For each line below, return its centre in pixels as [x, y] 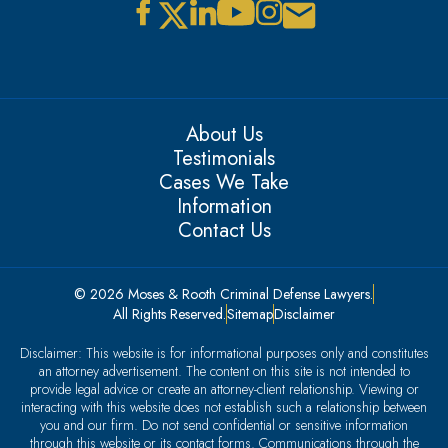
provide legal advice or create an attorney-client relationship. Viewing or [224, 389]
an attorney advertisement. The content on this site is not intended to [224, 371]
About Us [224, 135]
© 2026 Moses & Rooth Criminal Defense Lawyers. [223, 294]
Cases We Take [224, 183]
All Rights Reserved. [169, 314]
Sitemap [250, 314]
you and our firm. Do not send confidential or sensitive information [224, 425]
